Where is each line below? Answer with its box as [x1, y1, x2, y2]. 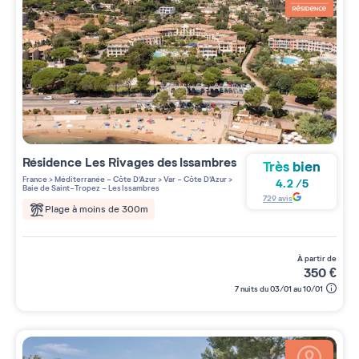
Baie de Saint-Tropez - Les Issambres [22, 182, 159, 193]
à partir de [303, 252, 337, 264]
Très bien [263, 158, 321, 177]
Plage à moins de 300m [45, 203, 148, 215]
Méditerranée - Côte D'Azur [53, 173, 156, 184]
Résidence [22, 153, 85, 171]
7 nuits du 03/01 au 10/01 [235, 283, 323, 294]
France [22, 173, 47, 184]
